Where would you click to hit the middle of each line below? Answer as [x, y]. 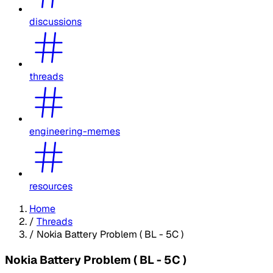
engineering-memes [75, 131]
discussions [55, 21]
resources [51, 186]
